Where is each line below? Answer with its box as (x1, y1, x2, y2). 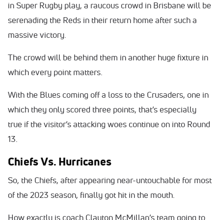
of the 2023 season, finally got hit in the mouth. (8, 189, 177, 200)
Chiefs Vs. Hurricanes (8, 154, 112, 169)
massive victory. (8, 29, 68, 40)
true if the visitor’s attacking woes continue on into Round (8, 118, 210, 129)
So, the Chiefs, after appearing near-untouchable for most (8, 174, 212, 185)
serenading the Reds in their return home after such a (8, 14, 197, 25)
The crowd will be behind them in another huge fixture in (8, 52, 208, 62)
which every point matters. (8, 66, 105, 77)
